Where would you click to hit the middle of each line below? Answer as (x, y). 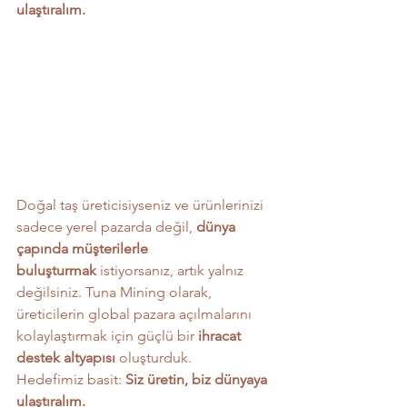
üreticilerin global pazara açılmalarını (136, 313)
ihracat (221, 335)
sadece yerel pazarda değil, (106, 226)
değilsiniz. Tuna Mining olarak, (116, 292)
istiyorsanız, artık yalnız (172, 270)
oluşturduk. (154, 357)
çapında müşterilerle (84, 248)
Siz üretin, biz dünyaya (198, 379)
